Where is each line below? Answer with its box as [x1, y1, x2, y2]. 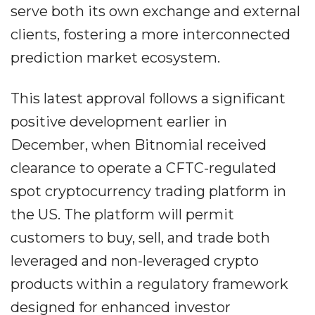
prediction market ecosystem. [11, 49, 220, 66]
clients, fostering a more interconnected [11, 26, 290, 43]
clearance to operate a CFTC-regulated [11, 160, 276, 176]
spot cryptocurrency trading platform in [11, 183, 286, 200]
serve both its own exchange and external [11, 3, 300, 20]
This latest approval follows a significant [11, 90, 285, 107]
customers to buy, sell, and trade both [11, 229, 270, 246]
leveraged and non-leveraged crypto [11, 252, 259, 269]
